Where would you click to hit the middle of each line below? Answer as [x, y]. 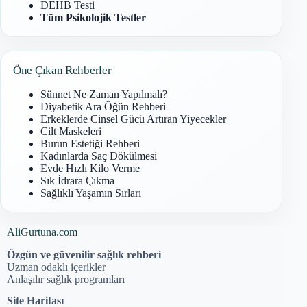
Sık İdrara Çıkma [77, 180]
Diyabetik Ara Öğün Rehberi [103, 106]
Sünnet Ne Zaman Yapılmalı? [104, 94]
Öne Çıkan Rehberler [62, 70]
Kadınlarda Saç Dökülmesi [99, 156]
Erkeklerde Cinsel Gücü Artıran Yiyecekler [133, 119]
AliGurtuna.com [42, 232]
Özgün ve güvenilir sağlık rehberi [84, 255]
